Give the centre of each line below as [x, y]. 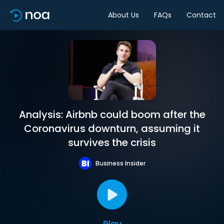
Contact [201, 15]
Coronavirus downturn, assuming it [112, 128]
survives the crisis [112, 142]
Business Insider [120, 163]
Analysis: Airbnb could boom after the [112, 114]
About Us [123, 15]
